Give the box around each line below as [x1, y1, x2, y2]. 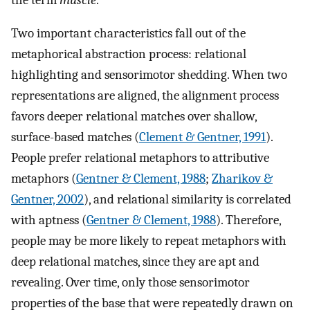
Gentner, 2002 [11, 192, 84, 208]
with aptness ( [11, 212, 86, 228]
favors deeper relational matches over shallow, [11, 109, 257, 125]
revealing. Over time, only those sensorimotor [11, 275, 250, 291]
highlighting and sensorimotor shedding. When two [11, 67, 287, 83]
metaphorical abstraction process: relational [11, 46, 246, 62]
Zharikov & [212, 171, 273, 187]
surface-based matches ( [11, 129, 139, 145]
